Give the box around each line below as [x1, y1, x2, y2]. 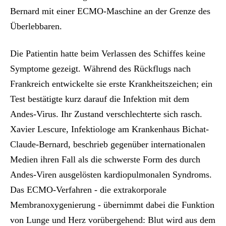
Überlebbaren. [10, 21, 62, 32]
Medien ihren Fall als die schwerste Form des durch [10, 154, 200, 165]
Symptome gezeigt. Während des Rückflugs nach [10, 64, 191, 74]
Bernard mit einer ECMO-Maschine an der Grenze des [10, 6, 210, 17]
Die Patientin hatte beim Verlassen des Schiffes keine [10, 48, 205, 59]
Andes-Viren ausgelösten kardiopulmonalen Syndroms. [10, 169, 212, 180]
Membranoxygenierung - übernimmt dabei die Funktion [10, 200, 214, 210]
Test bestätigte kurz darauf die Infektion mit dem [10, 94, 189, 104]
